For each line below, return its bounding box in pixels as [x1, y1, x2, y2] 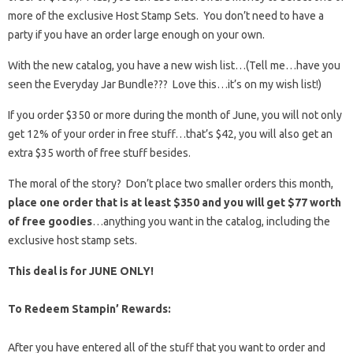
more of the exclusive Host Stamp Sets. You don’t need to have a [8, 9, 324, 22]
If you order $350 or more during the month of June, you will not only [8, 108, 342, 121]
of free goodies [8, 214, 92, 228]
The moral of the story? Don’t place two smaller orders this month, [8, 176, 333, 190]
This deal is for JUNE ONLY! [8, 264, 154, 277]
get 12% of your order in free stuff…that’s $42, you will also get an [8, 127, 333, 140]
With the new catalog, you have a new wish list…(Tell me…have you [8, 58, 340, 72]
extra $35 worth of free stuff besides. [8, 146, 191, 159]
